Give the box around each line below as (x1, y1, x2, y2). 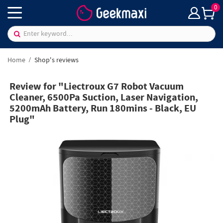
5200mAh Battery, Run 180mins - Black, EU (9, 102, 197, 116)
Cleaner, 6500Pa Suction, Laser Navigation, (9, 91, 199, 105)
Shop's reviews (33, 55, 79, 65)
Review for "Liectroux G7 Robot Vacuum (9, 80, 184, 94)
